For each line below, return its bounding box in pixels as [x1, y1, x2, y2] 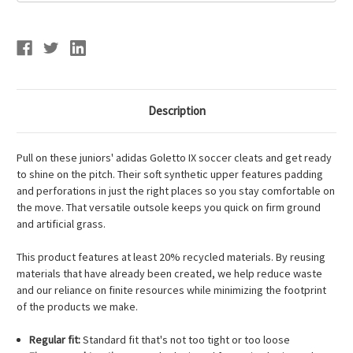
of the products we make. [17, 299, 138, 314]
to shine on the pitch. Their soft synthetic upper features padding [17, 167, 323, 182]
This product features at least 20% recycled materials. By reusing [17, 250, 325, 265]
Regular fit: [29, 333, 81, 347]
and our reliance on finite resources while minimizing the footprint [17, 283, 326, 298]
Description [147, 103, 206, 119]
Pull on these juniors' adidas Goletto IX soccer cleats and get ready [17, 150, 332, 165]
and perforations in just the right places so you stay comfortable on [17, 184, 335, 199]
